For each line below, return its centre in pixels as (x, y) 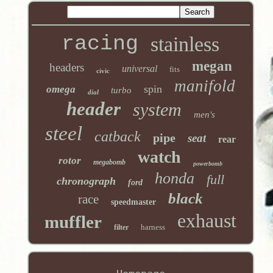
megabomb (110, 162)
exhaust (207, 220)
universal (139, 68)
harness (153, 227)
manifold (204, 86)
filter (122, 227)
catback (118, 136)
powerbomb (208, 163)
